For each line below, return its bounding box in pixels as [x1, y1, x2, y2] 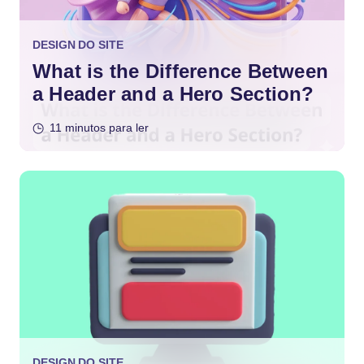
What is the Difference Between [32, 59, 329, 82]
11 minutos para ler [50, 120, 149, 134]
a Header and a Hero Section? [32, 82, 314, 105]
